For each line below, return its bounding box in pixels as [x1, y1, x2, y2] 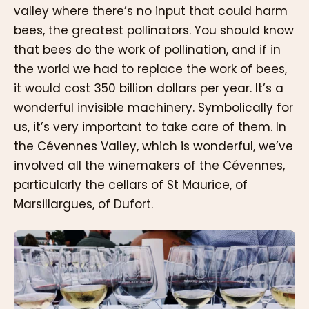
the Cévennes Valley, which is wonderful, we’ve [14, 138, 293, 155]
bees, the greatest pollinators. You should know [14, 22, 294, 39]
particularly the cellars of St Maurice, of [14, 177, 248, 194]
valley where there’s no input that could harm [14, 3, 288, 20]
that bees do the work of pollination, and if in [14, 41, 281, 59]
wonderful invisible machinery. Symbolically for [14, 99, 293, 117]
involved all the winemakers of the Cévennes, [14, 157, 285, 175]
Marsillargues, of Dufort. [14, 196, 153, 213]
